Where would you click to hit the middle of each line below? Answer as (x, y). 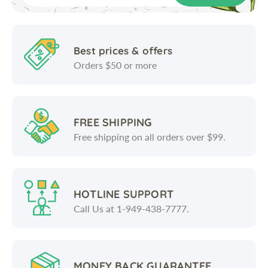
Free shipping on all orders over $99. (150, 136)
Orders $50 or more (115, 65)
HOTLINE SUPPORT (124, 194)
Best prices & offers (123, 50)
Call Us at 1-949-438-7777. (131, 208)
